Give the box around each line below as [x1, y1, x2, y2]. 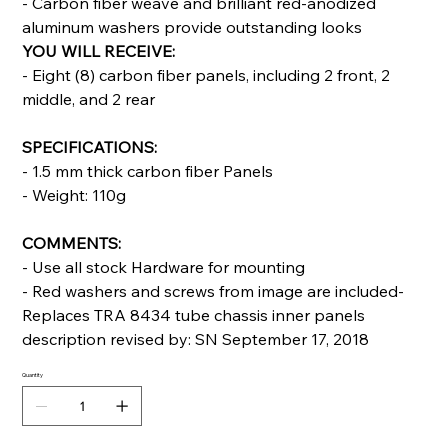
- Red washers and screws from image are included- [22, 280, 405, 301]
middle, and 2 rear [22, 88, 156, 109]
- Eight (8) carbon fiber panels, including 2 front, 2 [22, 64, 391, 85]
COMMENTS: [22, 232, 122, 253]
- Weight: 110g [22, 184, 127, 205]
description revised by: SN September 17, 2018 [22, 328, 370, 349]
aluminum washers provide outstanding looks [22, 16, 363, 37]
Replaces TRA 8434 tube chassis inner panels [22, 304, 366, 325]
